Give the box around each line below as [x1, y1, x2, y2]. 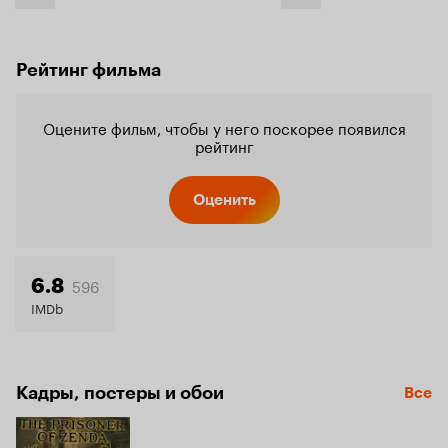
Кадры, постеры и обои [16, 382, 224, 404]
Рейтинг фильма [16, 59, 161, 81]
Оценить [192, 191, 256, 209]
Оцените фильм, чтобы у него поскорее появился [42, 115, 406, 139]
